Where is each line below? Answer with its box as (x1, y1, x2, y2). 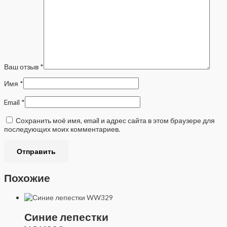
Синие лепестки (24, 211, 108, 223)
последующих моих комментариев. (4, 124, 120, 133)
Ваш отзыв (4, 62, 40, 71)
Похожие (4, 172, 50, 184)
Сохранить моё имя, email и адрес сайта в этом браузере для (16, 116, 215, 125)
